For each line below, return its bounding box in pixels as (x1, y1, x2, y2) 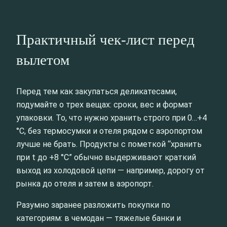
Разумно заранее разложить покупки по (16, 200, 170, 210)
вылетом (16, 52, 69, 68)
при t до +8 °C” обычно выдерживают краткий (16, 152, 196, 162)
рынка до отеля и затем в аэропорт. (16, 178, 154, 188)
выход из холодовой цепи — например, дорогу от (16, 165, 205, 175)
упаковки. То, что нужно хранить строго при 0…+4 (16, 112, 207, 123)
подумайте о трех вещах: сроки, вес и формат (16, 99, 193, 109)
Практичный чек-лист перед (16, 31, 195, 48)
